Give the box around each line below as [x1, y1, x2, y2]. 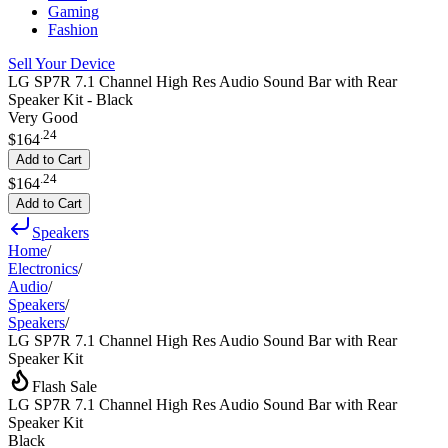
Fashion [48, 21, 98, 38]
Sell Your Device [8, 55, 115, 72]
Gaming [48, 3, 99, 20]
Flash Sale [32, 377, 97, 395]
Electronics [8, 259, 78, 277]
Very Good [8, 109, 78, 126]
